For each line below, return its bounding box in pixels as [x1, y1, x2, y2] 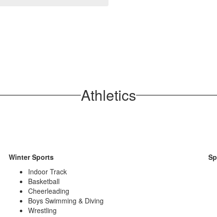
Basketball [28, 176, 60, 186]
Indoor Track [28, 167, 67, 177]
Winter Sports [9, 152, 54, 162]
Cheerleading [28, 186, 70, 196]
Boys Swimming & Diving [28, 196, 104, 206]
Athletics [81, 84, 136, 106]
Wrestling [28, 205, 57, 216]
